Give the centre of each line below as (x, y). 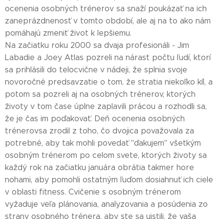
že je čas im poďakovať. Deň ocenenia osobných (95, 119)
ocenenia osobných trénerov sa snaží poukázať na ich (106, 9)
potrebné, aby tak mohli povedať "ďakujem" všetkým (103, 143)
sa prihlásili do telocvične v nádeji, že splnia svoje (96, 70)
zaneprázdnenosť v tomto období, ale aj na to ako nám (108, 21)
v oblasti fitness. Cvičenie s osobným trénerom (93, 192)
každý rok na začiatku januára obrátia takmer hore (99, 167)
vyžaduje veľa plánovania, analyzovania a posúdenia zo (106, 204)
